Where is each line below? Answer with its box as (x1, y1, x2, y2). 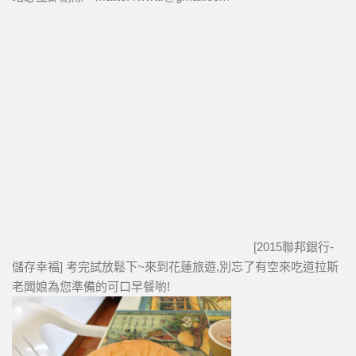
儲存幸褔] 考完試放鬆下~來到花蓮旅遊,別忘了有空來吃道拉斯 (12, 260, 339, 273)
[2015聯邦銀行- (250, 240, 334, 253)
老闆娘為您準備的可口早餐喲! (12, 280, 170, 293)
